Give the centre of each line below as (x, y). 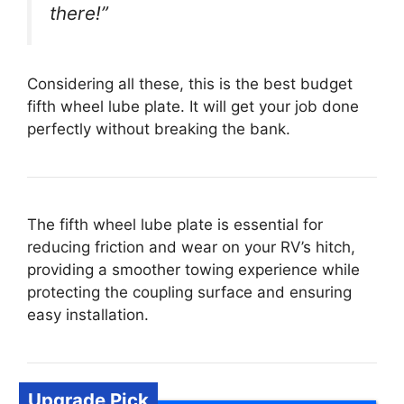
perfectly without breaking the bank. (159, 129)
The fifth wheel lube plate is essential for (175, 225)
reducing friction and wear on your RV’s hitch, (191, 248)
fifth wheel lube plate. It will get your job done (193, 107)
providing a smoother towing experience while (193, 270)
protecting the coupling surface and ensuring (189, 293)
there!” (79, 14)
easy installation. (88, 315)
